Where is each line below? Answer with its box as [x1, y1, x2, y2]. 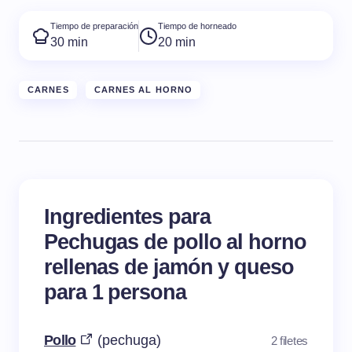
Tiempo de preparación [50, 21, 138, 31]
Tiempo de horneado [158, 21, 236, 31]
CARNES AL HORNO [93, 85, 193, 95]
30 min [50, 35, 88, 49]
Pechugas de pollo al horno [44, 229, 306, 255]
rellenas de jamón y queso [44, 255, 294, 280]
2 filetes [270, 333, 308, 347]
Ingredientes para [44, 204, 211, 229]
